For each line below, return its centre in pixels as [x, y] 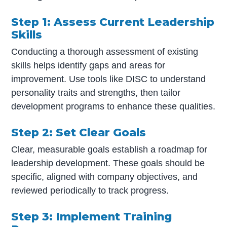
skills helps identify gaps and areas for [88, 65]
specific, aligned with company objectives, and [105, 177]
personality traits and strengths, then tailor [96, 92]
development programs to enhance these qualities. [113, 106]
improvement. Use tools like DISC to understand [109, 79]
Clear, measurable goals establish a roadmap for [109, 149]
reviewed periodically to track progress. [90, 190]
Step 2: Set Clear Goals [79, 132]
